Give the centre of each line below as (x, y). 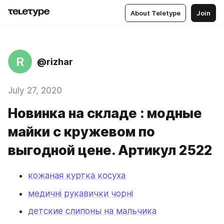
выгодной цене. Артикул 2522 (110, 150)
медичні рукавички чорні (80, 193)
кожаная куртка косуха (77, 175)
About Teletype (155, 13)
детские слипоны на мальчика (92, 211)
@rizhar (55, 61)
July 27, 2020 (35, 90)
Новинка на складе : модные (105, 113)
